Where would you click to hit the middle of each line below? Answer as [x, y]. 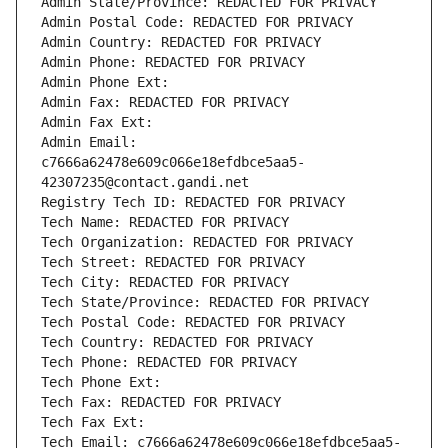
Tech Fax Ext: [93, 422]
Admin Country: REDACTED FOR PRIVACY [181, 42]
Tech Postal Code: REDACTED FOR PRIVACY [193, 322]
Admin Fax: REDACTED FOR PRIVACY [165, 102]
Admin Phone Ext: [105, 82]
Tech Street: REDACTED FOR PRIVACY [173, 262]
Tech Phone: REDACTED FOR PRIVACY [169, 362]
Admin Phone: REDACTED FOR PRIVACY [173, 62]
